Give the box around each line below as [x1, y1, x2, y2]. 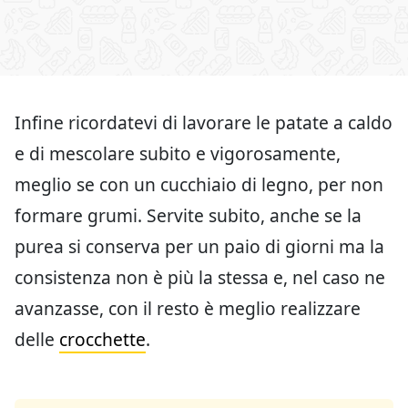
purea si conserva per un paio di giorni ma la [15, 233, 384, 259]
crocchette [59, 326, 146, 352]
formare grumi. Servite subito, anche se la [15, 202, 362, 228]
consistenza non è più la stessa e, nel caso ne [15, 264, 385, 290]
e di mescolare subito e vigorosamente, [15, 140, 341, 166]
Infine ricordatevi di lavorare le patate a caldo [15, 109, 393, 135]
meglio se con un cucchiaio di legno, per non [15, 171, 383, 197]
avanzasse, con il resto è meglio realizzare [15, 295, 361, 321]
